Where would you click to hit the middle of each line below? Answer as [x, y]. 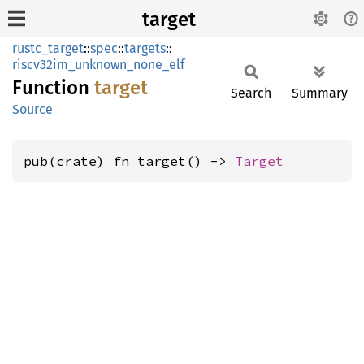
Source [32, 109]
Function [53, 88]
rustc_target [48, 48]
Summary [320, 93]
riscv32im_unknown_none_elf [98, 65]
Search [251, 93]
